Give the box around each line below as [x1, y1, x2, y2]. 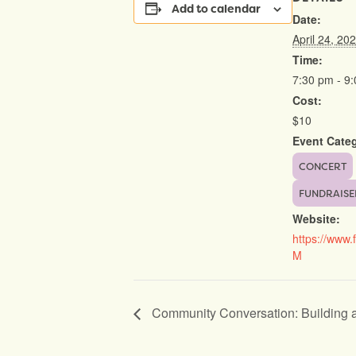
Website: [292, 210, 340, 226]
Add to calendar [171, 2, 261, 16]
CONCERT [298, 160, 347, 174]
